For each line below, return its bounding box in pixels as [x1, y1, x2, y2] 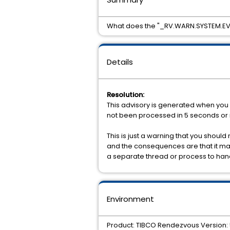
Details [107, 56, 133, 67]
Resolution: [107, 90, 144, 100]
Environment [107, 194, 154, 204]
